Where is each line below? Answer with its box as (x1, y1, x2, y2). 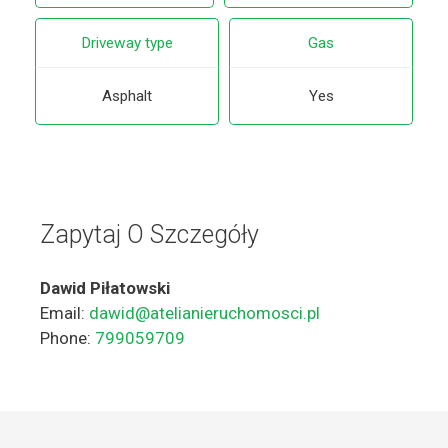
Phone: (40, 327, 95, 348)
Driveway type (81, 34, 173, 53)
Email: (40, 302, 89, 323)
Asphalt (102, 87, 152, 106)
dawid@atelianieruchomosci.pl (89, 302, 320, 323)
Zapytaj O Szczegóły (40, 220, 259, 250)
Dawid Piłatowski (40, 277, 170, 298)
